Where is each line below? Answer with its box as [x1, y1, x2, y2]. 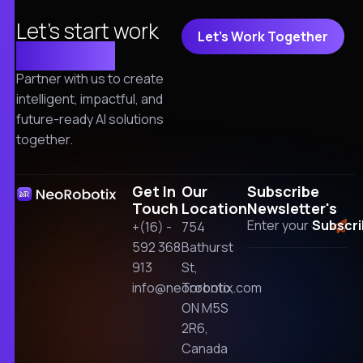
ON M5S [181, 298, 228, 317]
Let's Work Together [198, 27, 328, 45]
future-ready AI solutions [16, 109, 164, 128]
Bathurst [181, 237, 233, 256]
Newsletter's [247, 198, 338, 218]
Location [181, 198, 247, 218]
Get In [131, 181, 176, 201]
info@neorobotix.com [131, 278, 262, 297]
